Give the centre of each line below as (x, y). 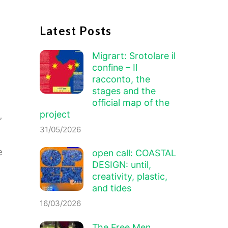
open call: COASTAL (134, 153)
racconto (112, 79)
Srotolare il (153, 55)
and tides (112, 188)
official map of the (131, 102)
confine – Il (115, 67)
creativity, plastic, (130, 177)
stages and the (124, 91)
